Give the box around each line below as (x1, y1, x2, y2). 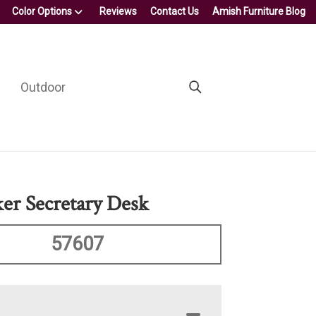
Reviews (99, 6, 137, 17)
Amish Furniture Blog (212, 6, 305, 17)
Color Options (12, 6, 72, 17)
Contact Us (150, 6, 199, 17)
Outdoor (20, 79, 66, 95)
